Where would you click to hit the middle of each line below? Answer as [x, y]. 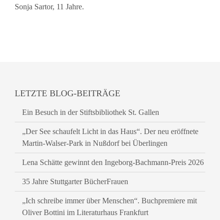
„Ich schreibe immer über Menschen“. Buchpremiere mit [110, 201]
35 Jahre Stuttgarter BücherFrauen [75, 181]
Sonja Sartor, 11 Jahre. [49, 7]
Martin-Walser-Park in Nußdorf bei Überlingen [95, 143]
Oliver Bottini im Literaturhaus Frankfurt [85, 212]
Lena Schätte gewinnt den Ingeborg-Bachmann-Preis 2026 [113, 162]
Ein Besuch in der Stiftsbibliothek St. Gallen [91, 112]
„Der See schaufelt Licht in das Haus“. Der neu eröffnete [110, 131]
